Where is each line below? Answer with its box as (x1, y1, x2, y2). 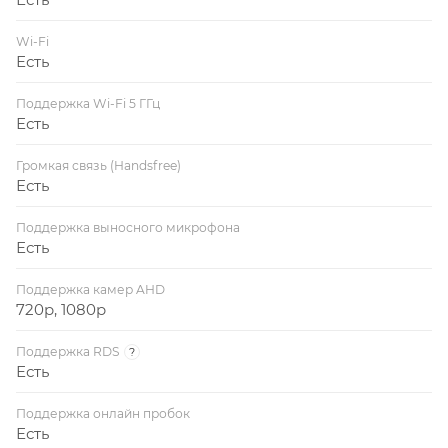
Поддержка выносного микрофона (16, 219, 240, 235)
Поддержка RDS (16, 343, 119, 359)
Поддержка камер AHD (16, 281, 165, 297)
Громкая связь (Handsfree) (16, 157, 181, 173)
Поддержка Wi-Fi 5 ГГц (16, 95, 160, 111)
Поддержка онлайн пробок (16, 405, 190, 421)
